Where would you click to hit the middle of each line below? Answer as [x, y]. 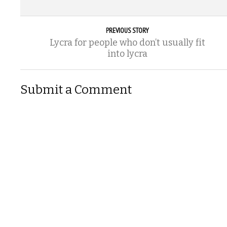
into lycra [127, 54]
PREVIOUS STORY [127, 31]
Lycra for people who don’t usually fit [127, 43]
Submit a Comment [76, 90]
